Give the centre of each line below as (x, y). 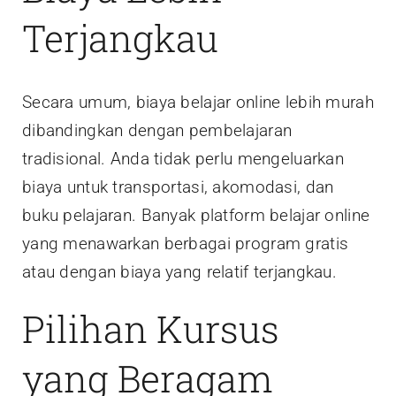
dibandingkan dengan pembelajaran (157, 131)
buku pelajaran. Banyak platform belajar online (196, 216)
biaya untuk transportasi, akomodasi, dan (178, 187)
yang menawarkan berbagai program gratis (186, 244)
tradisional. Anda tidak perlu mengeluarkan (183, 159)
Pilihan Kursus (151, 329)
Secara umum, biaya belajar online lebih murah (198, 103)
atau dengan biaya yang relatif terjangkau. (179, 272)
